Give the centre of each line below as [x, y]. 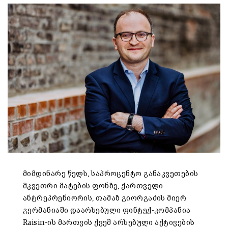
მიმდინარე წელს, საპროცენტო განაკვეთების [111, 174]
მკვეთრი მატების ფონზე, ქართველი [93, 186]
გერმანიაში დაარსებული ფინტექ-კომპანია [107, 211]
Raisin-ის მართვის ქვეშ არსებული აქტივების [109, 223]
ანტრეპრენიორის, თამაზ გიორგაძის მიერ [105, 198]
